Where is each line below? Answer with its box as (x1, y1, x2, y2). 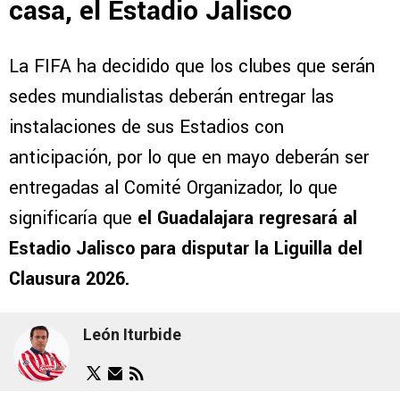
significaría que (9, 204, 137, 231)
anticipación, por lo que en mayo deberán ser (9, 144, 369, 171)
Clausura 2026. (9, 265, 129, 292)
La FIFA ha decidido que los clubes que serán (9, 53, 375, 79)
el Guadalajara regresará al (137, 204, 357, 231)
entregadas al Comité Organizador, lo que (9, 174, 337, 201)
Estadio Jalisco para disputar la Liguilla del (9, 235, 362, 262)
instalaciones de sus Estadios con (9, 113, 284, 140)
